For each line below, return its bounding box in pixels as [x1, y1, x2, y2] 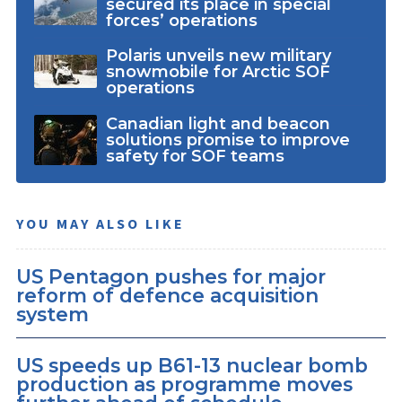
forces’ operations [105, 10, 258, 31]
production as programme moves [16, 371, 353, 396]
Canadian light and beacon [105, 113, 330, 134]
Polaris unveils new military [105, 45, 331, 66]
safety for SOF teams [105, 145, 284, 166]
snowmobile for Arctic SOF [105, 61, 330, 82]
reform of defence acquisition [16, 283, 319, 307]
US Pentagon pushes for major [16, 264, 326, 288]
